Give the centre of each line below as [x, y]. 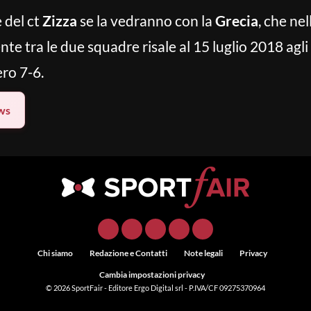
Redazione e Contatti [128, 253]
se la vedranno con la [146, 20]
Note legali [203, 253]
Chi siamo [55, 253]
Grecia [237, 20]
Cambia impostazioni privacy [152, 275]
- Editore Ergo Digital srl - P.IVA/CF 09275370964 [185, 288]
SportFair [88, 288]
